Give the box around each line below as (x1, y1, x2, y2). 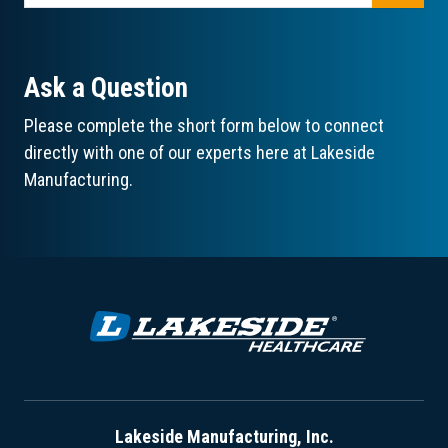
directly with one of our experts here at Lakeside (24, 141, 375, 163)
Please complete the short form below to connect (24, 114, 384, 136)
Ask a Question (24, 71, 188, 104)
